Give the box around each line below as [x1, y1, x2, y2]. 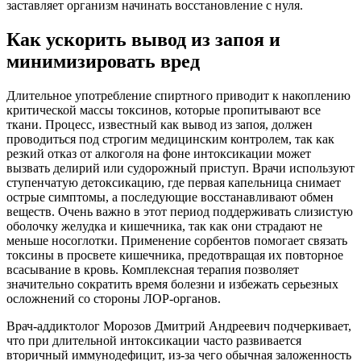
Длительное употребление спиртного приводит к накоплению [6, 89, 351, 102]
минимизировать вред [6, 51, 200, 73]
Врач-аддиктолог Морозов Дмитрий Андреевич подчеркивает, [6, 319, 351, 333]
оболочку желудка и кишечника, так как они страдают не [6, 219, 322, 233]
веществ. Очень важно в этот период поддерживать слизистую [6, 205, 353, 218]
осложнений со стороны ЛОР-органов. [6, 292, 221, 305]
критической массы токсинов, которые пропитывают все [6, 103, 321, 117]
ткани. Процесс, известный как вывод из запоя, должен [6, 118, 313, 131]
